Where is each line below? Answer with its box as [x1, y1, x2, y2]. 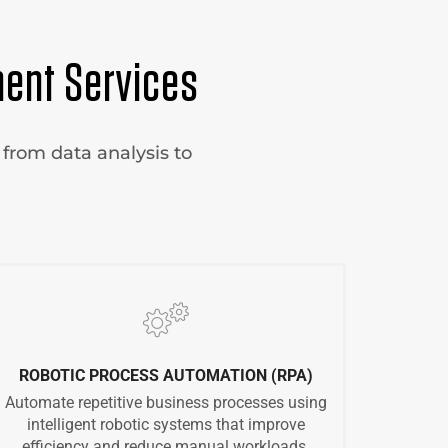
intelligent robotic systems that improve [27, 415, 305, 435]
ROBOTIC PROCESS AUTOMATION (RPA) [19, 366, 313, 386]
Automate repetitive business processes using [5, 393, 327, 413]
